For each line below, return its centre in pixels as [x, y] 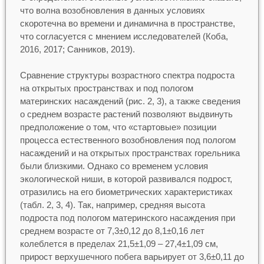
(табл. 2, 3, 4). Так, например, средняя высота [112, 205]
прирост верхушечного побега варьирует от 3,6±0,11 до [132, 257]
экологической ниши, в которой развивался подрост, [126, 179]
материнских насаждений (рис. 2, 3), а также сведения [130, 101]
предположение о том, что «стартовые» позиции [118, 127]
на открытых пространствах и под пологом [106, 88]
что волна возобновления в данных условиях [112, 10]
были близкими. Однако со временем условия [114, 166]
